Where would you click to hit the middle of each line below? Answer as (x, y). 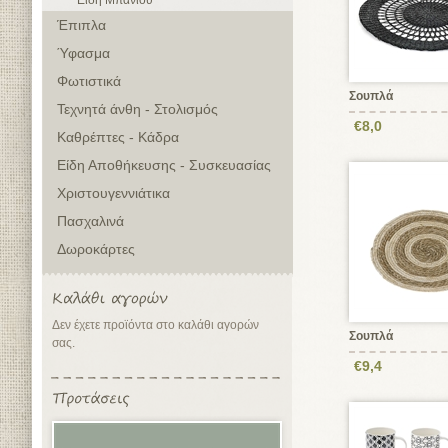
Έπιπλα (81, 25)
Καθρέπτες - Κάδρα (118, 137)
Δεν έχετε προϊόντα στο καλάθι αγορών (155, 325)
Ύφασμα (83, 53)
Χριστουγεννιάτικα (113, 193)
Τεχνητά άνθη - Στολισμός (137, 109)
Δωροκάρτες (96, 249)
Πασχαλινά (90, 221)
